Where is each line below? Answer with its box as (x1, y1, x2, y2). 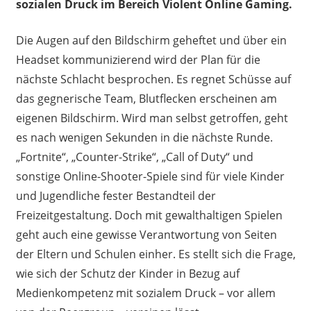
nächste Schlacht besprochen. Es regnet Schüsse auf (15, 71, 291, 87)
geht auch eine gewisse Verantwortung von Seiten (15, 226, 277, 242)
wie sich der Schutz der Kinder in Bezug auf (15, 265, 239, 281)
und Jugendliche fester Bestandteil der (15, 187, 216, 203)
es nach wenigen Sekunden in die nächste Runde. (15, 129, 273, 145)
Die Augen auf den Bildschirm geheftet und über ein (15, 32, 287, 48)
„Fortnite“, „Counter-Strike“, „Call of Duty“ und (15, 149, 253, 165)
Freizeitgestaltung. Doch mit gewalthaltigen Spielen (15, 207, 283, 223)
